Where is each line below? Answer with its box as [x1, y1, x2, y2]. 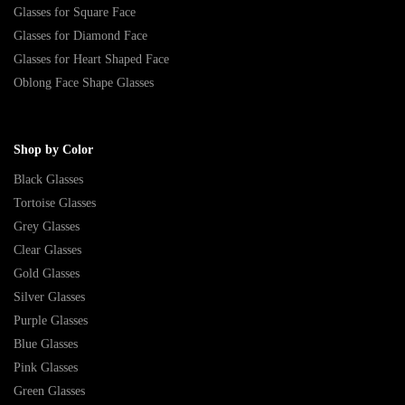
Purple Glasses [14, 314, 88, 327]
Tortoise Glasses [14, 196, 96, 210]
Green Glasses [14, 384, 85, 398]
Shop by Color [14, 143, 93, 156]
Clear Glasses [14, 243, 81, 257]
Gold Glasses [14, 267, 80, 280]
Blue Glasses [14, 337, 78, 351]
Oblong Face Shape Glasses [14, 76, 154, 89]
